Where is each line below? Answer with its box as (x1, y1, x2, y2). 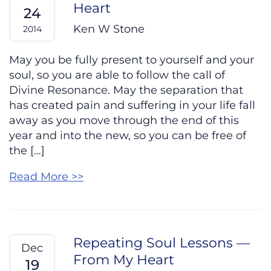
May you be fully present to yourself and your (9, 53, 254, 67)
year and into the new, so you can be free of (9, 129, 246, 143)
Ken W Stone (73, 22, 145, 36)
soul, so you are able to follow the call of (9, 68, 225, 82)
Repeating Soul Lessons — (73, 234, 250, 252)
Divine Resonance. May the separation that (9, 83, 243, 97)
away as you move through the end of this (9, 114, 239, 128)
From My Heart (73, 251, 174, 269)
